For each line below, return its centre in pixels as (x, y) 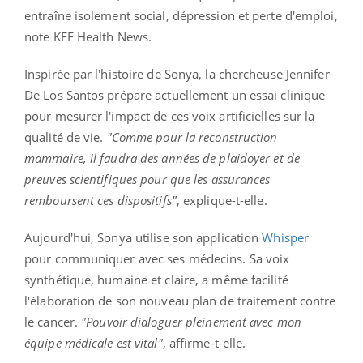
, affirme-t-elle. (204, 343)
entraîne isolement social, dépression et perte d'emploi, (181, 16)
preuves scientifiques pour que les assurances (147, 179)
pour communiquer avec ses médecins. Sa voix (157, 259)
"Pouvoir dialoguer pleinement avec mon (191, 322)
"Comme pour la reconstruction (192, 137)
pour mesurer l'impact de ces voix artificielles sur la (170, 116)
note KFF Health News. (88, 37)
